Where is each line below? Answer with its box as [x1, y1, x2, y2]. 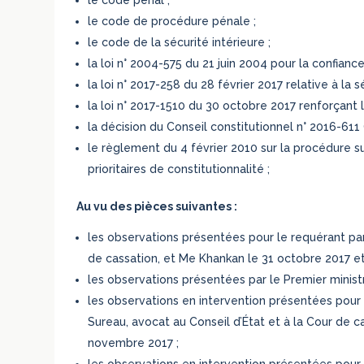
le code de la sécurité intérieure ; [88, 35, 271, 49]
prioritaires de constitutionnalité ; [88, 162, 271, 175]
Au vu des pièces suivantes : [76, 199, 238, 213]
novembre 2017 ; [88, 336, 180, 349]
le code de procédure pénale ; [88, 14, 257, 28]
